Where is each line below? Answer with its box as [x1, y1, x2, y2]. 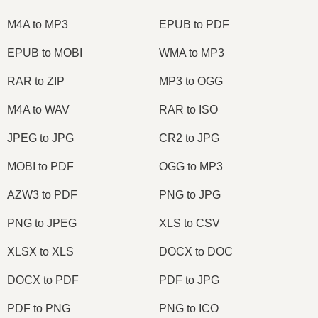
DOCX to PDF [7, 273, 79, 286]
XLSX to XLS [7, 245, 74, 258]
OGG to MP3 [159, 160, 223, 172]
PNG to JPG [159, 188, 221, 201]
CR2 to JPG [159, 131, 219, 144]
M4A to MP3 [7, 18, 68, 31]
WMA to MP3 [159, 46, 224, 59]
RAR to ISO [159, 103, 218, 116]
